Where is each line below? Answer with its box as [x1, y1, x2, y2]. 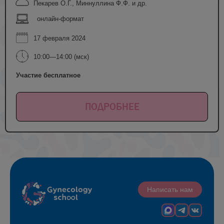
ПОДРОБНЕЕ [84, 100, 139, 112]
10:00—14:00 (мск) [33, 52, 89, 60]
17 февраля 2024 [33, 34, 85, 42]
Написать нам [147, 185, 193, 193]
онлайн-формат [37, 14, 84, 22]
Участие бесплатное [16, 71, 80, 79]
